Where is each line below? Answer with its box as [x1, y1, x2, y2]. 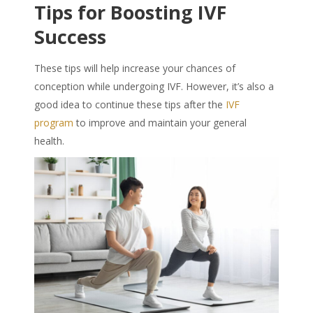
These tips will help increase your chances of [34, 61, 235, 75]
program [34, 115, 73, 129]
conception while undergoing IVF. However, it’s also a [34, 79, 274, 93]
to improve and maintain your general [73, 115, 247, 129]
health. [34, 133, 64, 147]
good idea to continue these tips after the [34, 97, 226, 111]
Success [34, 23, 106, 50]
